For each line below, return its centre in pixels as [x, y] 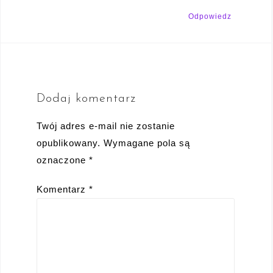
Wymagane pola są [147, 143]
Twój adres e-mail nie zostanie [106, 126]
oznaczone [63, 160]
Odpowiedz [210, 16]
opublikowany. [69, 143]
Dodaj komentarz [86, 98]
